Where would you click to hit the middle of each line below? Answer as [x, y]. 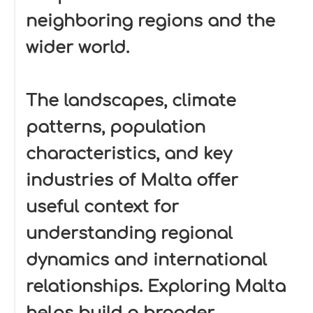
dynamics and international [146, 260]
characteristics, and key [129, 154]
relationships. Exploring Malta [156, 287]
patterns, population [116, 128]
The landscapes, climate [131, 101]
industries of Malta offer [132, 181]
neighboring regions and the [151, 21]
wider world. [78, 48]
